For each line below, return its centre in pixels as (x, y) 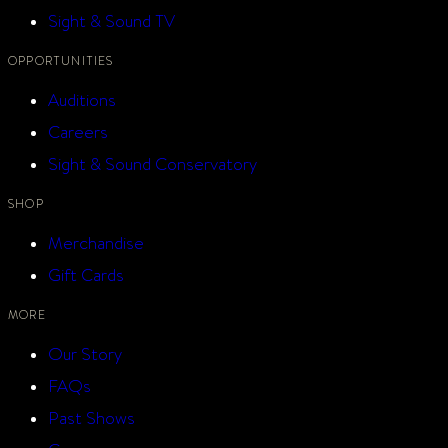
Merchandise (96, 242)
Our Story (85, 353)
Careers (78, 131)
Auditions (82, 99)
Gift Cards (86, 274)
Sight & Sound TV (111, 20)
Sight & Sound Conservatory (152, 163)
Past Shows (91, 417)
